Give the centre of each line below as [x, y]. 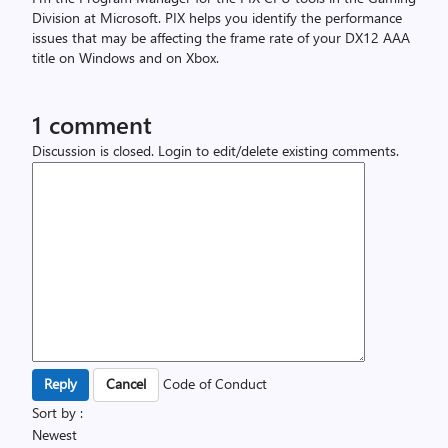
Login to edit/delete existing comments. [278, 151]
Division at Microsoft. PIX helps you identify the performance [217, 18]
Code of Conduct [215, 384]
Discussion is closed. [95, 151]
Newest [54, 435]
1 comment [92, 124]
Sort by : [57, 413]
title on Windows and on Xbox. [125, 58]
